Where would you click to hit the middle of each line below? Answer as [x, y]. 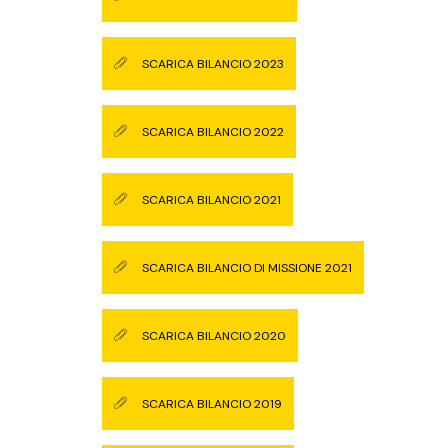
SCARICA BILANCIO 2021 [211, 200]
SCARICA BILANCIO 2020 [214, 336]
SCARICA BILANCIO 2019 [212, 404]
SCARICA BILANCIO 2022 [213, 132]
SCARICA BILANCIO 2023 [213, 64]
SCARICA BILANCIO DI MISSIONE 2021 [247, 268]
